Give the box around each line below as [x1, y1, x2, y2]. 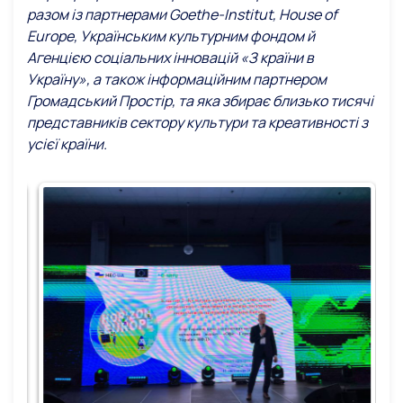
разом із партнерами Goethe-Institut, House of [27, 4, 337, 25]
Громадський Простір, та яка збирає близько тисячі [27, 91, 373, 112]
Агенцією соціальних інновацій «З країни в [27, 48, 314, 68]
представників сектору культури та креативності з [27, 112, 368, 133]
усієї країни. [27, 134, 107, 155]
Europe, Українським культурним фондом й [27, 26, 315, 47]
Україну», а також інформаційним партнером [27, 69, 327, 90]
